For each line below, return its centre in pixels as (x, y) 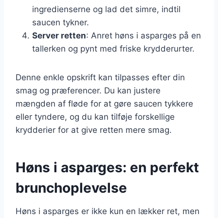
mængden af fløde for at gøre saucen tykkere (104, 103)
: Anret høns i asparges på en (144, 35)
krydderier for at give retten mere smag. (94, 130)
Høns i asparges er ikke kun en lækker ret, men (108, 211)
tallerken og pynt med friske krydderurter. (113, 48)
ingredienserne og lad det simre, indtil (106, 9)
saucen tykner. (61, 22)
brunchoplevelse (71, 188)
